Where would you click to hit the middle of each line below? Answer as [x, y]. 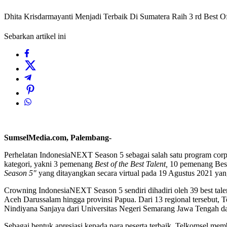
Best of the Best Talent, [131, 164]
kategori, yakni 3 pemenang [49, 164]
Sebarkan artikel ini [35, 36]
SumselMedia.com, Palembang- [58, 138]
